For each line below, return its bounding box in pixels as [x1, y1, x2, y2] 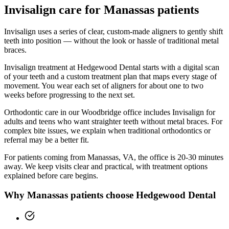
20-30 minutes [177, 152, 223, 162]
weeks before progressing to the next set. [4, 90, 135, 99]
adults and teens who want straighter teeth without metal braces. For [4, 117, 222, 126]
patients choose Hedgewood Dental [68, 190, 216, 201]
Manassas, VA [87, 152, 134, 162]
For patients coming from [4, 152, 87, 162]
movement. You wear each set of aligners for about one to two [4, 81, 203, 90]
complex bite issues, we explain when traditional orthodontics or [4, 126, 211, 135]
